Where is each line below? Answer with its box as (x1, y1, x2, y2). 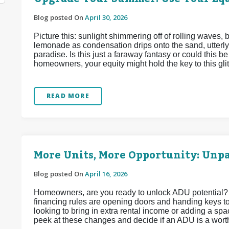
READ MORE (47, 91, 89, 100)
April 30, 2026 (85, 13, 127, 22)
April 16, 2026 (85, 169, 127, 178)
